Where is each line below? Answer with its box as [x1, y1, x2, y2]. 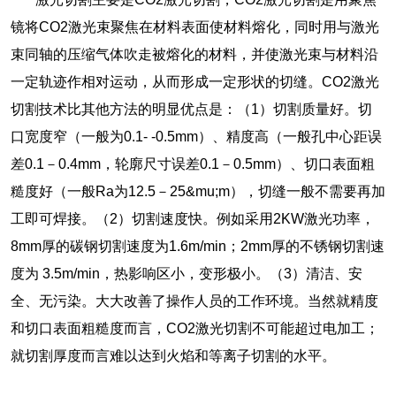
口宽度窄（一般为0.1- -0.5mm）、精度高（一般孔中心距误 [10, 129, 382, 145]
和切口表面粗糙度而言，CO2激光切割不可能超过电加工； [10, 321, 379, 337]
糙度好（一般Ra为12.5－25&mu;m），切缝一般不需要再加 [10, 184, 385, 200]
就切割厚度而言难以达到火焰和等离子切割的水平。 [10, 348, 336, 364]
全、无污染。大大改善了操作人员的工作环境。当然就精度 [10, 293, 378, 309]
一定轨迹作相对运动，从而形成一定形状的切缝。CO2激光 [10, 74, 379, 90]
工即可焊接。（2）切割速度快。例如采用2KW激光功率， [10, 211, 375, 227]
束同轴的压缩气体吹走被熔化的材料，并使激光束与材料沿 [10, 47, 378, 63]
